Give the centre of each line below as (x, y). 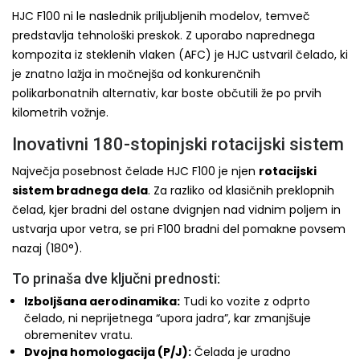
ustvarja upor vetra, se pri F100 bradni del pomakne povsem (179, 229)
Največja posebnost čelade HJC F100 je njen (135, 171)
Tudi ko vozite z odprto (245, 301)
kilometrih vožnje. (60, 112)
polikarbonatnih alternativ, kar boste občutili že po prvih (167, 93)
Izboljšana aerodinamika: (102, 301)
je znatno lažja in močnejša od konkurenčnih (136, 74)
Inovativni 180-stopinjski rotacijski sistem (178, 144)
